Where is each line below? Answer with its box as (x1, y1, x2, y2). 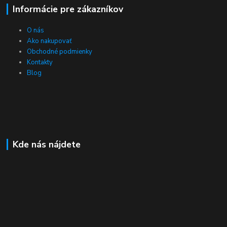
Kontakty (27, 58, 53, 67)
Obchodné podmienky (27, 47, 93, 57)
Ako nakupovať (27, 36, 72, 46)
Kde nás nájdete (12, 138, 81, 151)
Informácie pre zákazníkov (12, 3, 123, 15)
